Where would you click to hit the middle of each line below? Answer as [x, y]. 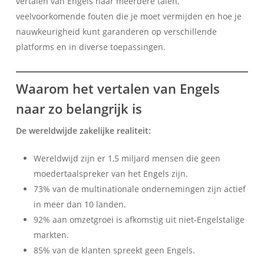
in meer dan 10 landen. [80, 204]
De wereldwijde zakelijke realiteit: [83, 130]
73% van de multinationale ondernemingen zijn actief [139, 189]
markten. [51, 235]
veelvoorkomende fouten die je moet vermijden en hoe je [128, 16]
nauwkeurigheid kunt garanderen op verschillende [116, 31]
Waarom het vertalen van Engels [118, 88]
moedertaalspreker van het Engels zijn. [110, 173]
